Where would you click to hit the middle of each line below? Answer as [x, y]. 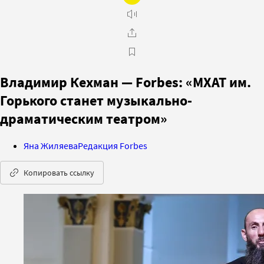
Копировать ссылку [59, 172]
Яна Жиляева [51, 145]
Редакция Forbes [113, 145]
